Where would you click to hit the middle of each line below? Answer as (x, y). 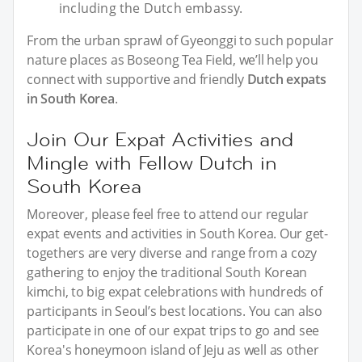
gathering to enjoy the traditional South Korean (167, 273)
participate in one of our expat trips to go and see (173, 331)
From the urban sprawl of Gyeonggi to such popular (180, 41)
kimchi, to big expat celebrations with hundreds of (175, 292)
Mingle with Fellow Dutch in (152, 163)
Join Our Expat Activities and (160, 140)
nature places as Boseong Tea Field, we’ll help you (173, 60)
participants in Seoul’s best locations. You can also (175, 311)
